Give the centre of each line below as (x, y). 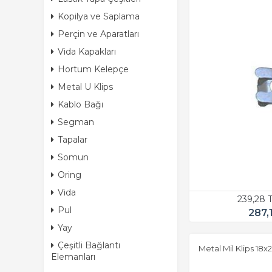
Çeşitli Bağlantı (89, 245)
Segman (76, 122)
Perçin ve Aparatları (98, 34)
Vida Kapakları (87, 52)
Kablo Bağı (80, 104)
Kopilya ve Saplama (99, 16)
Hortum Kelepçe (93, 69)
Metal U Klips (85, 87)
